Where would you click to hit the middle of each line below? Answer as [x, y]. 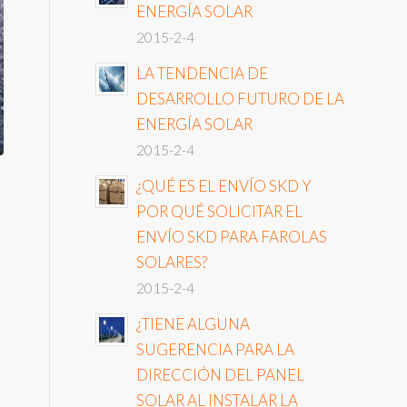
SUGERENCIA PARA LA [216, 349]
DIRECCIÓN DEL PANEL [221, 375]
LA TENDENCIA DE [203, 73]
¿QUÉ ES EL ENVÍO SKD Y [224, 186]
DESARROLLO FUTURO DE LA [241, 99]
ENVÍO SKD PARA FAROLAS [232, 237]
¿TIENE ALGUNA [194, 324]
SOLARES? [172, 262]
